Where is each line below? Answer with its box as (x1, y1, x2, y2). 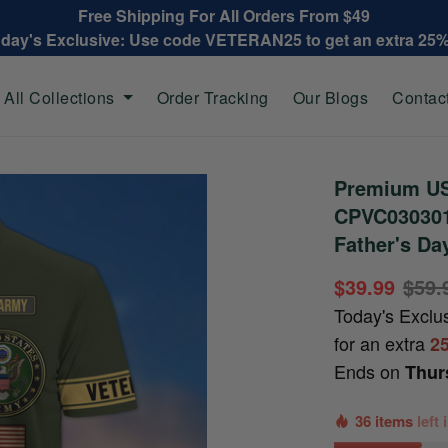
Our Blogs (292, 85, 368, 109)
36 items (355, 410, 418, 432)
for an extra (334, 330, 431, 356)
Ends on (334, 358, 406, 384)
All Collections (4, 85, 115, 109)
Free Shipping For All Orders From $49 (78, 4, 370, 27)
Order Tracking (156, 85, 269, 109)
